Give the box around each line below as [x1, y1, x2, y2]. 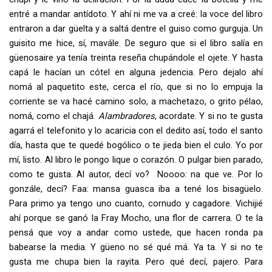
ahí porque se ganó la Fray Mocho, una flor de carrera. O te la [9, 212, 263, 223]
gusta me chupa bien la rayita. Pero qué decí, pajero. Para [9, 256, 263, 267]
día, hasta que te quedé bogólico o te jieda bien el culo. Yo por [9, 139, 263, 151]
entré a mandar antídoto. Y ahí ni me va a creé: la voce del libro [9, 8, 263, 19]
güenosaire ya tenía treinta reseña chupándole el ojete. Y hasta [9, 52, 263, 63]
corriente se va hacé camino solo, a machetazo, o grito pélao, [9, 95, 263, 107]
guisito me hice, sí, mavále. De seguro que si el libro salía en [9, 37, 263, 49]
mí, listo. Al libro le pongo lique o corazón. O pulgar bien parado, [9, 154, 263, 165]
